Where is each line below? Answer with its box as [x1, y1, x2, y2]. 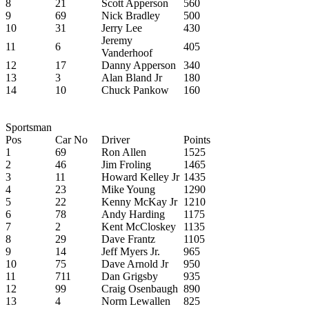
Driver [101, 133, 130, 146]
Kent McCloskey [101, 220, 176, 232]
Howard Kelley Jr [101, 170, 179, 183]
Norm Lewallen [101, 295, 170, 307]
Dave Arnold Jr [101, 257, 168, 270]
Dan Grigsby [101, 270, 158, 282]
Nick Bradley [101, 9, 160, 21]
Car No [55, 133, 88, 146]
